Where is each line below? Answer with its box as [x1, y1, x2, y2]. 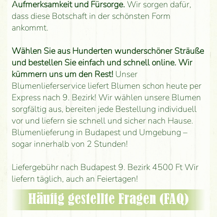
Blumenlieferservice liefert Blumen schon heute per [11, 79, 201, 92]
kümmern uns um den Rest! [11, 68, 113, 80]
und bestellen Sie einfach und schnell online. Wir [11, 56, 192, 68]
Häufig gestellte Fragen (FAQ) [28, 192, 189, 206]
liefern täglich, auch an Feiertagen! [11, 172, 138, 185]
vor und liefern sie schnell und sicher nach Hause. [11, 114, 193, 126]
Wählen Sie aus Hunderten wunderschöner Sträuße [11, 45, 204, 57]
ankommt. [11, 21, 48, 33]
